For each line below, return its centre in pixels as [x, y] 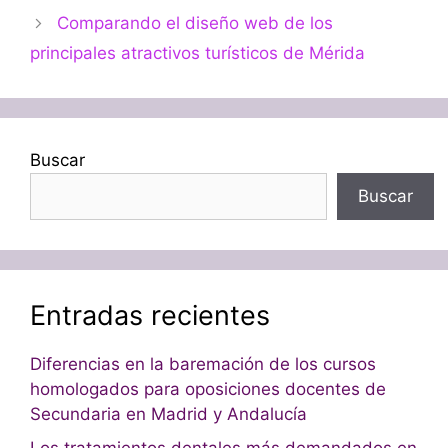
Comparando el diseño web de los [195, 23]
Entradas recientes [150, 316]
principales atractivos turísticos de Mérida [197, 53]
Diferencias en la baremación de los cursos [203, 364]
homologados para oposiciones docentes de [208, 389]
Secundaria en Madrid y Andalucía [168, 414]
